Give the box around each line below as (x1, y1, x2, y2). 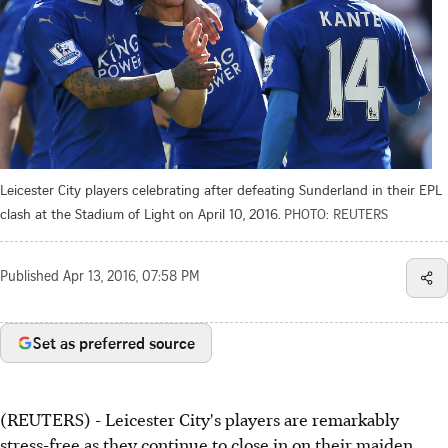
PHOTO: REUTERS (284, 203, 388, 223)
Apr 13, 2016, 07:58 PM (63, 270, 200, 285)
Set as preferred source (33, 331, 195, 354)
